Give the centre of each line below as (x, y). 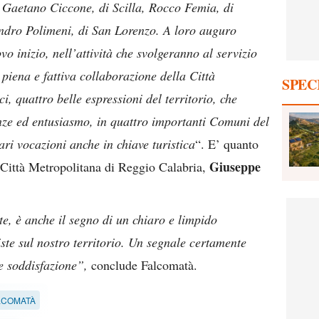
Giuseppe (235, 167)
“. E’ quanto (227, 144)
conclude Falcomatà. (142, 265)
